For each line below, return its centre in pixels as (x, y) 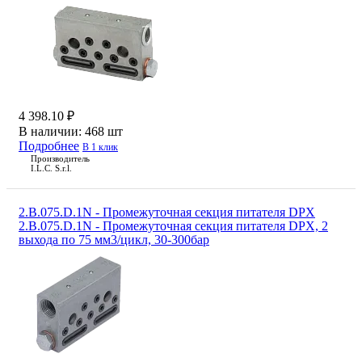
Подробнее (49, 146)
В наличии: (52, 132)
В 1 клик (100, 147)
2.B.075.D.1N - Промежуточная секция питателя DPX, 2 (173, 226)
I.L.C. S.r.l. (51, 168)
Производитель (60, 159)
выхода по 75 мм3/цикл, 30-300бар (114, 240)
